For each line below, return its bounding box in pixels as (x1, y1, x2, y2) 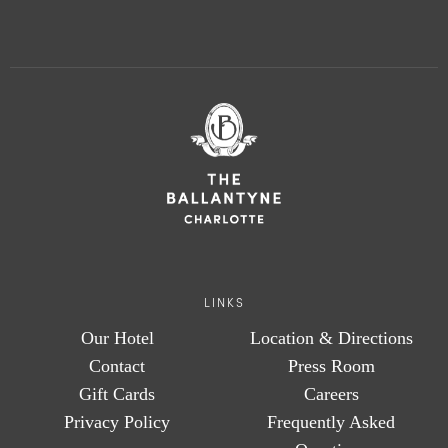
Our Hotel (80, 328, 154, 349)
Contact (89, 356, 145, 377)
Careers (303, 384, 359, 405)
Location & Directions (249, 328, 413, 349)
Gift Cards (79, 384, 155, 405)
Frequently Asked (267, 412, 395, 433)
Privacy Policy (64, 412, 170, 433)
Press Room (287, 356, 375, 377)
